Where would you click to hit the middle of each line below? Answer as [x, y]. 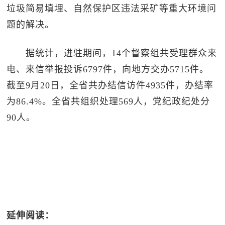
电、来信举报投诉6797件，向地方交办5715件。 [108, 69]
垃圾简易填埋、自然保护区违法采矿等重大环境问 [112, 9]
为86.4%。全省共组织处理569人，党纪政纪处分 [108, 101]
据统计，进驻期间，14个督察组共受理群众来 [112, 53]
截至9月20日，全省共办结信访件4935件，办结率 [110, 85]
